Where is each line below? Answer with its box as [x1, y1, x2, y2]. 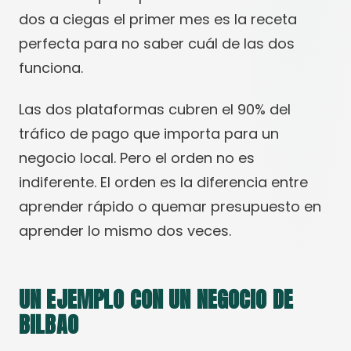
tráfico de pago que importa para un [19, 124, 279, 143]
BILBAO [19, 308, 78, 341]
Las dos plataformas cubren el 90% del [19, 100, 291, 119]
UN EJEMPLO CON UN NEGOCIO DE [19, 283, 293, 316]
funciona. [19, 58, 83, 78]
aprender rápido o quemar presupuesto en [19, 197, 321, 216]
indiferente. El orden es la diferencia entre [19, 172, 308, 192]
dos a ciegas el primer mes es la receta [19, 9, 297, 29]
